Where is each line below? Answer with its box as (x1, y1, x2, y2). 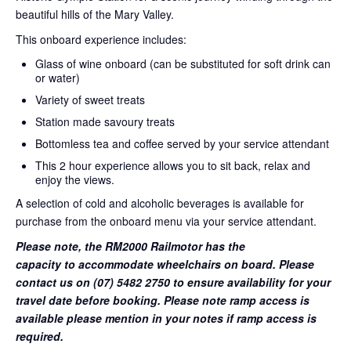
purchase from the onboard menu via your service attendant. (16, 212, 320, 229)
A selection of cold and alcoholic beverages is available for (16, 194, 304, 211)
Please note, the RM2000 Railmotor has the (16, 237, 245, 254)
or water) (35, 69, 80, 85)
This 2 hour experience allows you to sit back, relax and (35, 157, 310, 173)
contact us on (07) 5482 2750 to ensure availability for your (16, 273, 331, 290)
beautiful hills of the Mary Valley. (16, 5, 174, 22)
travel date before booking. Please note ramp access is (16, 291, 309, 308)
